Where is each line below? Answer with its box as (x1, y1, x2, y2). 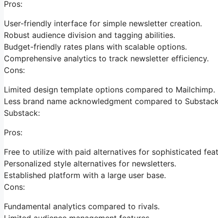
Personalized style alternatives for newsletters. (4, 158, 176, 168)
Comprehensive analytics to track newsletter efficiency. (4, 53, 209, 63)
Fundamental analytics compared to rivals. (4, 201, 160, 211)
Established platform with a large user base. (4, 170, 166, 180)
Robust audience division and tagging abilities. (4, 30, 175, 40)
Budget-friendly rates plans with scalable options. (4, 41, 187, 52)
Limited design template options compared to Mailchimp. (4, 84, 215, 94)
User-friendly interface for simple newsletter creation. (4, 18, 202, 28)
